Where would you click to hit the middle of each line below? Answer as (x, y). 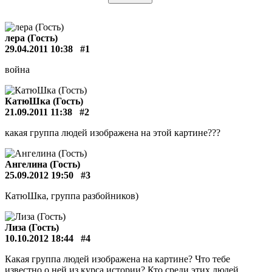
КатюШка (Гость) (44, 101)
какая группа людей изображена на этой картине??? (113, 133)
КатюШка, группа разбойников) (72, 196)
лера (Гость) (31, 38)
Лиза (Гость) (32, 227)
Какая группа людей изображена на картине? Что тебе (117, 259)
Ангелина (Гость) (42, 164)
